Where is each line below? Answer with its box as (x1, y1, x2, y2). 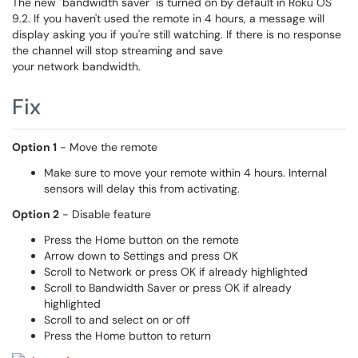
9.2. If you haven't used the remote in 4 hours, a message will (12, 11, 324, 26)
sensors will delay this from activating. (44, 181, 240, 196)
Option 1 (12, 140, 57, 154)
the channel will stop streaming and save (12, 43, 223, 58)
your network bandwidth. (12, 59, 141, 74)
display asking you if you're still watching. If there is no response (12, 27, 341, 42)
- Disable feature (59, 207, 151, 221)
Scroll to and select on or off (44, 312, 190, 327)
